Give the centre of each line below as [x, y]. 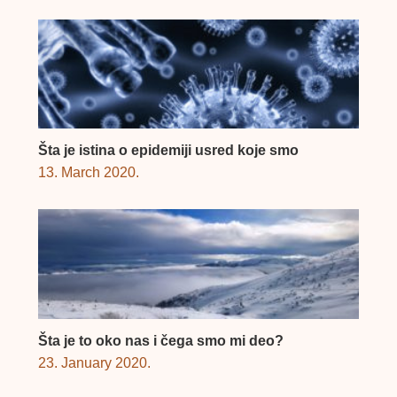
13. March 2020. [88, 173]
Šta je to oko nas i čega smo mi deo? [160, 340]
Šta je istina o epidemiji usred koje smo [168, 151]
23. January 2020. [94, 362]
